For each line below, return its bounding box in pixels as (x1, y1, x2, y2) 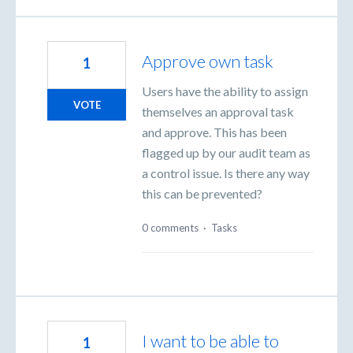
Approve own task (142, 50, 273, 72)
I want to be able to (142, 329, 279, 351)
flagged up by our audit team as (142, 145, 310, 161)
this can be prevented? (142, 186, 262, 202)
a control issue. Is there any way (142, 165, 310, 181)
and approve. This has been (142, 124, 287, 140)
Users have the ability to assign (142, 84, 308, 99)
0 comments (142, 221, 199, 234)
